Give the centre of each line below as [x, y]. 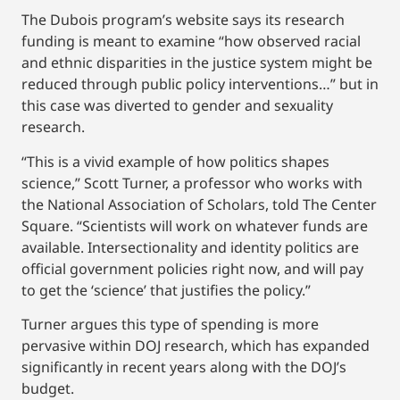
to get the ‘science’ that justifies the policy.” [166, 290]
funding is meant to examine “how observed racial [191, 42]
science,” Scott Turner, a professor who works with [192, 183]
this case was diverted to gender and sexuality [177, 106]
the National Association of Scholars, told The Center [199, 204]
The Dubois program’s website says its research [183, 20]
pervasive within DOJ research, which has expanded [196, 346]
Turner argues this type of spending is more [170, 325]
